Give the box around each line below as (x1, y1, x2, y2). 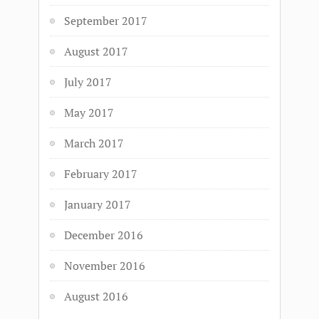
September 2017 (64, 13, 147, 28)
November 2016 (64, 258, 145, 273)
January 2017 (64, 197, 131, 212)
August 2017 (64, 43, 128, 59)
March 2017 (64, 135, 124, 151)
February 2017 (64, 166, 137, 182)
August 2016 (64, 288, 128, 304)
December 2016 (64, 227, 143, 243)
